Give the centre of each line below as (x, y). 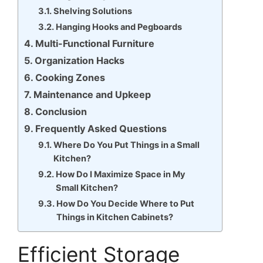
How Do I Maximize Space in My (121, 174)
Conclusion (61, 111)
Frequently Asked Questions (101, 128)
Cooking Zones (70, 77)
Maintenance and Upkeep (92, 94)
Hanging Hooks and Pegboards (119, 27)
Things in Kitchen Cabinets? (115, 217)
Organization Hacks (80, 60)
